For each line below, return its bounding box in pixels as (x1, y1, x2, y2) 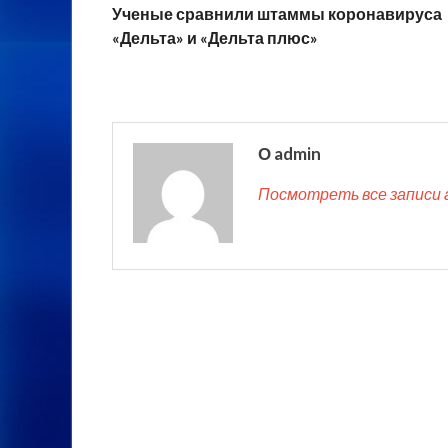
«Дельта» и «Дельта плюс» (112, 27, 318, 47)
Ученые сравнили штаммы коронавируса (112, 3, 442, 23)
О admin (258, 142, 321, 164)
